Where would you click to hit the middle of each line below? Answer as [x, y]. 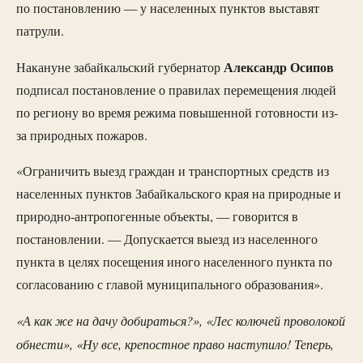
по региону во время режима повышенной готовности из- [177, 112]
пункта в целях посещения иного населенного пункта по [174, 261]
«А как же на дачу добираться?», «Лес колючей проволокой [181, 320]
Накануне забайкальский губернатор [120, 67]
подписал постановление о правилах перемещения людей [176, 90]
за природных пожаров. [82, 135]
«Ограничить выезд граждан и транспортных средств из [173, 171]
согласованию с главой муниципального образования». [170, 284]
